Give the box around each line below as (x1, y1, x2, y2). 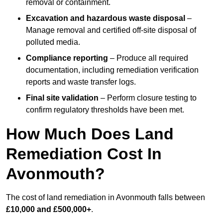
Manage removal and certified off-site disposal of (26, 26, 196, 35)
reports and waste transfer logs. (26, 78, 136, 87)
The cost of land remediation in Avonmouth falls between (6, 193, 205, 202)
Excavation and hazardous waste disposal (26, 14, 185, 23)
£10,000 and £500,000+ (6, 205, 91, 214)
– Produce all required (108, 54, 188, 63)
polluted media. (26, 38, 80, 47)
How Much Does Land (6, 125, 174, 143)
